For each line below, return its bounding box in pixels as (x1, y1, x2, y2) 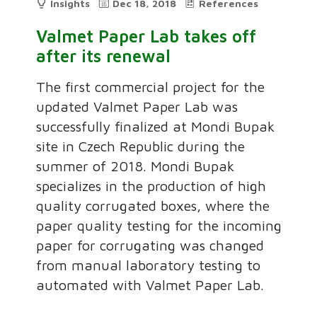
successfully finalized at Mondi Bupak (36, 118, 275, 135)
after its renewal (36, 46, 171, 67)
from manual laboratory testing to (36, 257, 261, 274)
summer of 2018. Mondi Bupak (36, 158, 235, 175)
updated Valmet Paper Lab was (36, 98, 238, 115)
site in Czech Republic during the (36, 138, 246, 155)
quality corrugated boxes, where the (36, 197, 270, 214)
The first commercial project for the (36, 79, 265, 96)
